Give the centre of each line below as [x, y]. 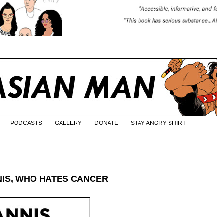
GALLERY [68, 123]
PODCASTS [26, 123]
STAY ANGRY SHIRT [158, 123]
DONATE [106, 123]
